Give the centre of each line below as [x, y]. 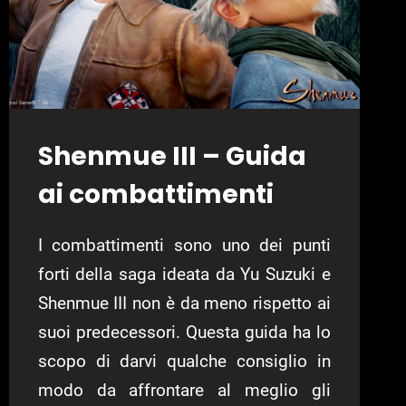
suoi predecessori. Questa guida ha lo [184, 333]
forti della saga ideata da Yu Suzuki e [184, 275]
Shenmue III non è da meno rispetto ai [184, 304]
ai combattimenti [155, 195]
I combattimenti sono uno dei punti [184, 246]
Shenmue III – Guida [172, 157]
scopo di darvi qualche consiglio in [184, 362]
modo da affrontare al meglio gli [184, 391]
